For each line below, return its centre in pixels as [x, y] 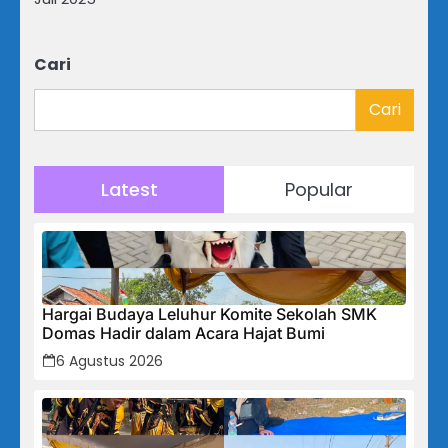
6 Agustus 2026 [109, 360]
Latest [129, 189]
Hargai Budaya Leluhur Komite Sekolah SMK [209, 313]
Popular [319, 189]
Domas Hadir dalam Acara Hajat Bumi [183, 332]
